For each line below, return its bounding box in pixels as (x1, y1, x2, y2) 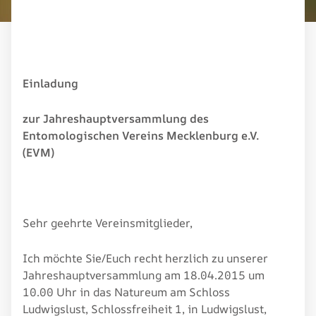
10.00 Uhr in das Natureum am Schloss (23, 284, 230, 300)
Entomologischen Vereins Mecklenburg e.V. (23, 127, 260, 143)
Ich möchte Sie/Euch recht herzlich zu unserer (23, 250, 268, 266)
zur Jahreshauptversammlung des (23, 110, 209, 126)
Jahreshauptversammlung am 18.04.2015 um (23, 267, 265, 283)
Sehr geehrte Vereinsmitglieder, (23, 214, 193, 231)
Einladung (23, 75, 78, 91)
